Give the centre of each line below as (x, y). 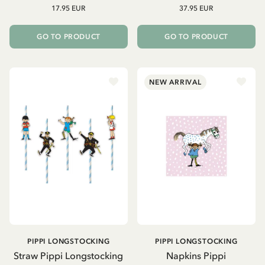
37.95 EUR (196, 8)
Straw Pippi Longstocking (69, 256)
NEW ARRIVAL (175, 82)
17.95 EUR (69, 8)
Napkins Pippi (196, 256)
